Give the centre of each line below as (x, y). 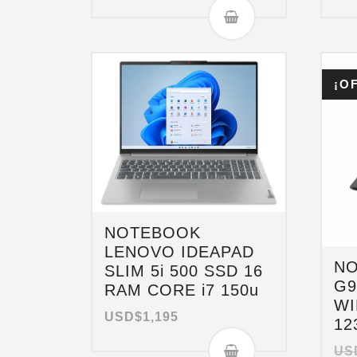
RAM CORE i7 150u (182, 290)
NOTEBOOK (153, 233)
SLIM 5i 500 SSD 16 (184, 271)
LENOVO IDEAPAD (179, 252)
